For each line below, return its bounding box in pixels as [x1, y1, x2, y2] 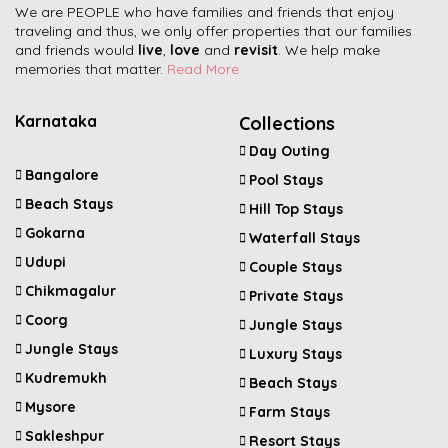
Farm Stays [249, 402, 330, 421]
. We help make [278, 40, 380, 59]
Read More [167, 59, 239, 78]
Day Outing [249, 141, 330, 160]
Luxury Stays [249, 344, 342, 363]
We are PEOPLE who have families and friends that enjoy [15, 2, 394, 21]
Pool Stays [249, 170, 323, 189]
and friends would [15, 40, 138, 59]
